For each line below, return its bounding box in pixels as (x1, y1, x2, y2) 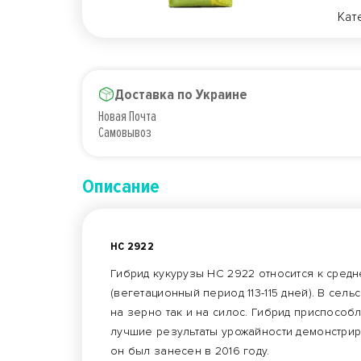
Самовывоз (98, 123, 151, 141)
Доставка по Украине (114, 85, 247, 103)
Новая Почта (98, 107, 156, 125)
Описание (82, 175, 160, 198)
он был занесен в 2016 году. (110, 344, 270, 358)
